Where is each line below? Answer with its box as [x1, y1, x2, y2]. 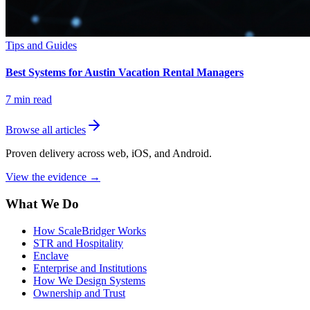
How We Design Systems [33, 274, 145, 286]
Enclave [33, 249, 69, 262]
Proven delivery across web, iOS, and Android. [6, 147, 212, 160]
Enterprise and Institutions [33, 262, 147, 274]
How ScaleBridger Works [33, 224, 146, 237]
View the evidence [6, 171, 89, 183]
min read [11, 93, 52, 106]
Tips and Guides [6, 39, 77, 51]
